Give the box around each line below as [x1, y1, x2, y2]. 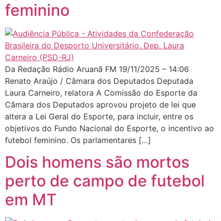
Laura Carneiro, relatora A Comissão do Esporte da [5, 87, 197, 98]
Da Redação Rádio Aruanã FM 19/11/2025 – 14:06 [5, 64, 194, 74]
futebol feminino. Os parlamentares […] [5, 135, 151, 145]
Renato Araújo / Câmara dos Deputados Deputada [5, 75, 193, 86]
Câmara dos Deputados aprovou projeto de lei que [5, 99, 196, 110]
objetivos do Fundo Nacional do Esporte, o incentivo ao [5, 123, 214, 133]
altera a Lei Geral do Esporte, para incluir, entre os [5, 111, 193, 121]
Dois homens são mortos [5, 152, 189, 172]
